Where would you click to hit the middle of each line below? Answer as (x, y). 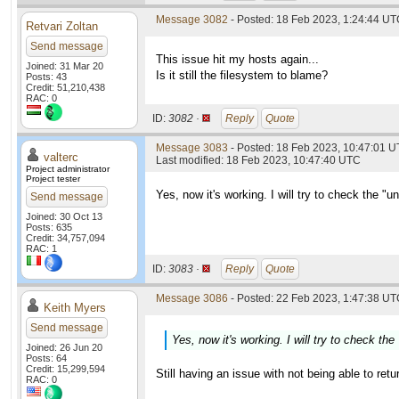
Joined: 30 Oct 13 (64, 216)
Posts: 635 (49, 227)
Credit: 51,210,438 (65, 87)
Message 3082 (192, 20)
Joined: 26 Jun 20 (64, 347)
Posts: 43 (46, 77)
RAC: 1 (41, 248)
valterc (61, 157)
